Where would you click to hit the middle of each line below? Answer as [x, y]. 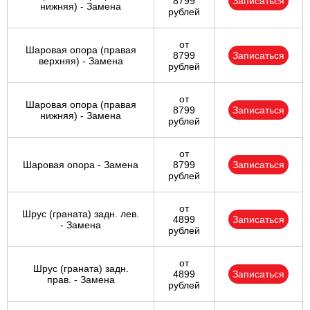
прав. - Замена [81, 280]
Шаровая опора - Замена [81, 165]
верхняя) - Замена [81, 61]
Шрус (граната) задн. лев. [81, 214]
